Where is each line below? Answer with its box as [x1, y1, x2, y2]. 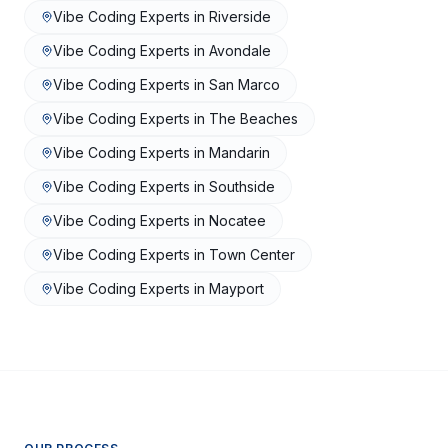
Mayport [209, 280, 264, 297]
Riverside [209, 8, 271, 25]
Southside [209, 178, 275, 195]
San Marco [209, 76, 280, 93]
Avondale [209, 42, 271, 59]
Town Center [209, 246, 295, 263]
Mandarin [209, 144, 270, 161]
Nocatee [209, 212, 266, 229]
